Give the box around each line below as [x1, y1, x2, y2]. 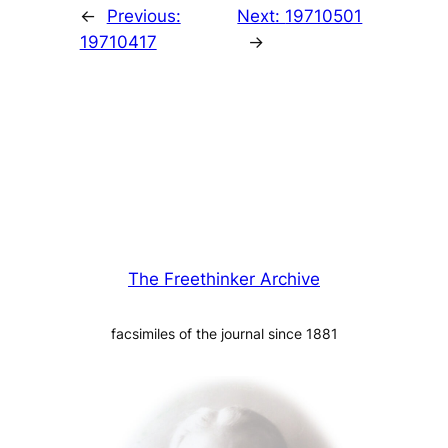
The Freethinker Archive [128, 269, 320, 290]
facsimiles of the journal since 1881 [110, 325, 338, 343]
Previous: [106, 6, 181, 27]
